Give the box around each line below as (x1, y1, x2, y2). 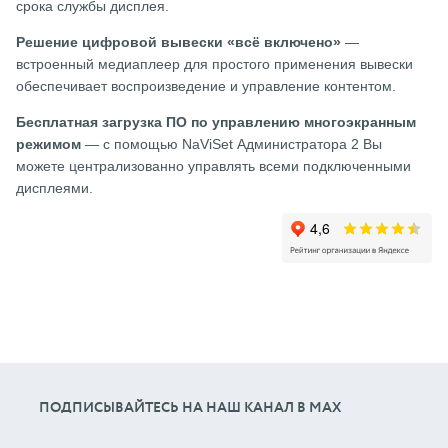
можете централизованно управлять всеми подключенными (16, 157, 411, 174)
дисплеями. (16, 179, 93, 196)
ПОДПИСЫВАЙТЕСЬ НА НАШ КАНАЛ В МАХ (39, 401, 341, 416)
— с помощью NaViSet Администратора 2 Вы (85, 135, 382, 152)
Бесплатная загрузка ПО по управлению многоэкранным (16, 113, 416, 130)
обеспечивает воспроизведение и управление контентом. (16, 77, 396, 94)
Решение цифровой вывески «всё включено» (16, 33, 341, 50)
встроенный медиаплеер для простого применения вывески (16, 55, 413, 72)
